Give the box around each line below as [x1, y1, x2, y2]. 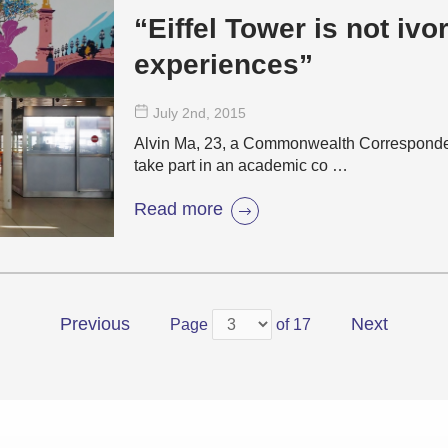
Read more [134, 198, 223, 219]
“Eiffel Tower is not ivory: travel [134, 13, 397, 44]
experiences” [134, 49, 313, 80]
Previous [60, 313, 130, 334]
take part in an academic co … [134, 157, 348, 174]
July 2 [153, 105, 190, 121]
